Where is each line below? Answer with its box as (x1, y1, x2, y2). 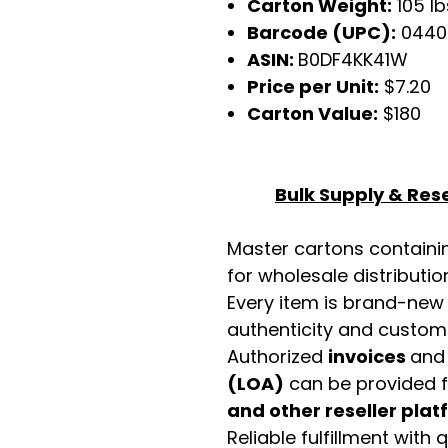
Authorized (227, 344, 328, 369)
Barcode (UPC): (247, 20, 396, 45)
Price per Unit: (247, 74, 379, 99)
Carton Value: (247, 101, 378, 126)
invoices (328, 344, 410, 369)
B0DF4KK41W (298, 47, 408, 72)
